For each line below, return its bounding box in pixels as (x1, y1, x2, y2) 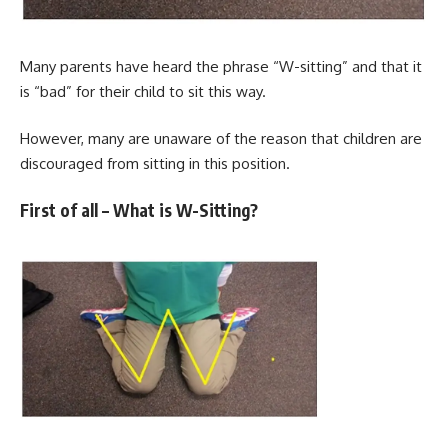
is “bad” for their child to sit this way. (20, 81, 266, 101)
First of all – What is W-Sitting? (20, 198, 258, 221)
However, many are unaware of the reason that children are (20, 129, 422, 149)
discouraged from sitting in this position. (20, 154, 290, 174)
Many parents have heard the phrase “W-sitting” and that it (20, 56, 422, 76)
